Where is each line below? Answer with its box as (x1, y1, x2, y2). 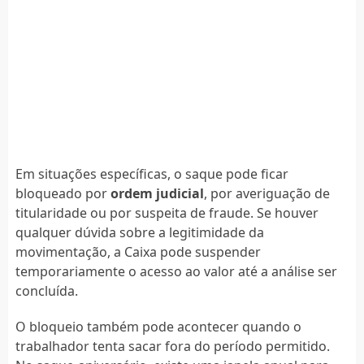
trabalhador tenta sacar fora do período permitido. (15, 336, 330, 355)
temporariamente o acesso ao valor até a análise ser (15, 262, 337, 280)
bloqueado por (15, 184, 110, 202)
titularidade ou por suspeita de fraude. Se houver (15, 203, 318, 222)
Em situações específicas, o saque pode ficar (15, 164, 288, 183)
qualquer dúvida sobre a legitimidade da (15, 223, 264, 241)
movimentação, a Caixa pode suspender (15, 242, 261, 261)
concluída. (15, 281, 78, 300)
